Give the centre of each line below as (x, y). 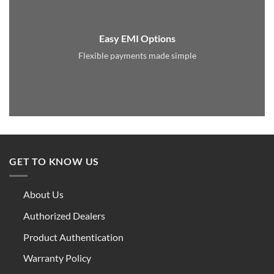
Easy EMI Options (137, 38)
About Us (43, 194)
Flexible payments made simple (137, 55)
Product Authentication (73, 237)
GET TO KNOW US (54, 161)
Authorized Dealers (64, 215)
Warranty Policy (57, 258)
